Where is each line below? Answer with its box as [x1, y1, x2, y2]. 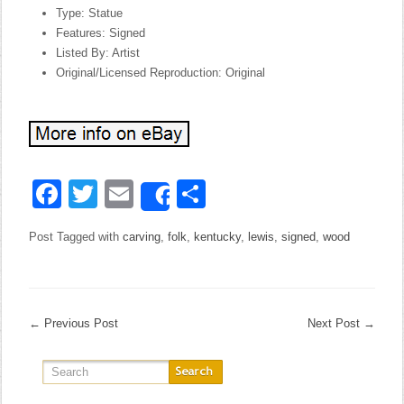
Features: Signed [56, 26, 146, 40]
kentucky [194, 230, 242, 243]
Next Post [307, 317, 363, 330]
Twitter [97, 178, 184, 210]
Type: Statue [56, 6, 124, 20]
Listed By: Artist [56, 46, 141, 60]
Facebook [61, 178, 190, 210]
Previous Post [41, 317, 119, 330]
